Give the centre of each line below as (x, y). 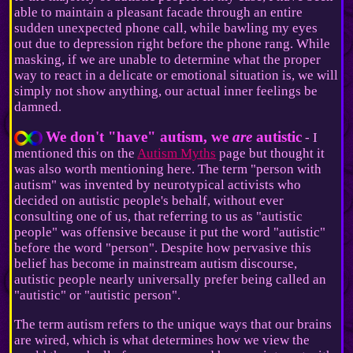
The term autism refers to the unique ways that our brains (173, 324)
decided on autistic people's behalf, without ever (149, 200)
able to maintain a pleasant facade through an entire (159, 12)
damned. (38, 106)
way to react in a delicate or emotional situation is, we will (176, 75)
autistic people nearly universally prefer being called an (171, 279)
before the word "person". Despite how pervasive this (163, 247)
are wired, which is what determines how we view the (162, 340)
